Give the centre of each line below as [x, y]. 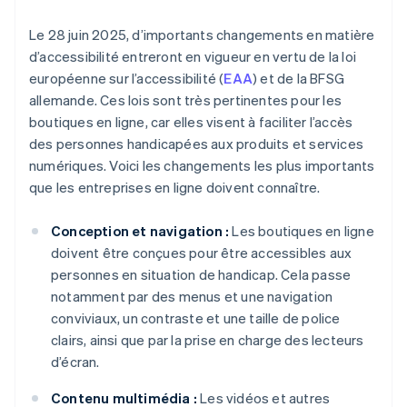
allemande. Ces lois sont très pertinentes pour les [186, 100]
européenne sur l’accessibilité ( [127, 79]
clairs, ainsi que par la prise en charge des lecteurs [208, 340]
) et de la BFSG [299, 79]
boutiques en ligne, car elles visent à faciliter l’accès [191, 122]
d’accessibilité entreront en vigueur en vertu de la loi [193, 57]
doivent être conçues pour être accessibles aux [202, 253]
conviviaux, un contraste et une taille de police [196, 318]
